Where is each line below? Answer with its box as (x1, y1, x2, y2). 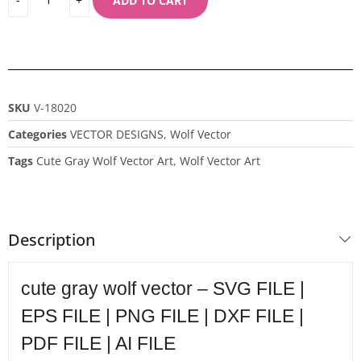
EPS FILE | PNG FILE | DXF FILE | (21, 305, 304, 326)
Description (8, 228, 95, 251)
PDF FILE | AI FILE (21, 333, 176, 354)
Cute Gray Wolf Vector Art (36, 152, 173, 168)
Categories (8, 126, 67, 142)
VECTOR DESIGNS (70, 126, 164, 142)
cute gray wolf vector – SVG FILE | (21, 278, 305, 299)
